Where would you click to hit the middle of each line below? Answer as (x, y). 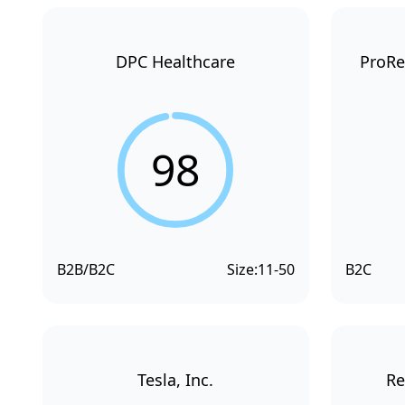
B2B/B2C (86, 269)
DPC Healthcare (176, 61)
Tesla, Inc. (176, 380)
